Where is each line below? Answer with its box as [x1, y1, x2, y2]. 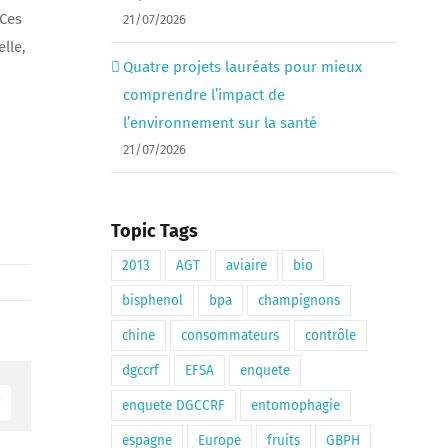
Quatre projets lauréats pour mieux [122, 58, 362, 77]
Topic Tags [110, 220, 198, 243]
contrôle [304, 326, 356, 344]
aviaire [225, 256, 267, 274]
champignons [257, 291, 340, 309]
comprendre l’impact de [122, 86, 285, 105]
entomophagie [250, 396, 340, 414]
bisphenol [121, 291, 183, 309]
